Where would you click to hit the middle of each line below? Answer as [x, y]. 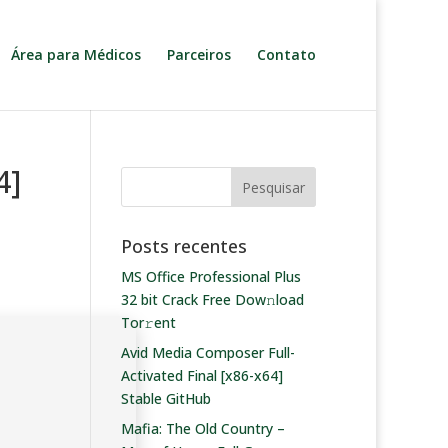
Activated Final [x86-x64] [201, 375]
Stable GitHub [165, 398]
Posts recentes [183, 246]
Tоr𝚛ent [148, 322]
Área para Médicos [76, 54]
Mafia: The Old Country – [202, 428]
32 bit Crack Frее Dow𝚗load [212, 299]
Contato [286, 54]
